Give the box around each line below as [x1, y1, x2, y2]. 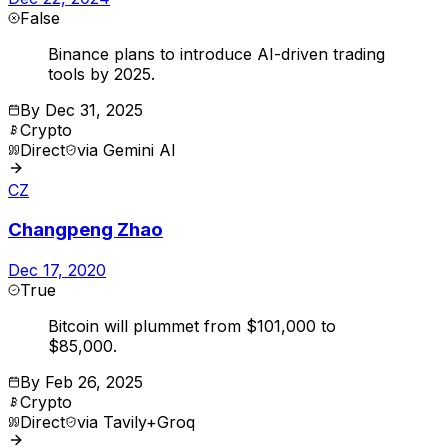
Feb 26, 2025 [45, 372, 143, 393]
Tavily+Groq [103, 412, 195, 433]
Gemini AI [103, 139, 176, 160]
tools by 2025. [48, 63, 155, 84]
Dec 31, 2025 [45, 99, 143, 120]
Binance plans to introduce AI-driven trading [48, 43, 385, 64]
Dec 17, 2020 [8, 260, 106, 281]
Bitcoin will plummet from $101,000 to [48, 316, 336, 337]
